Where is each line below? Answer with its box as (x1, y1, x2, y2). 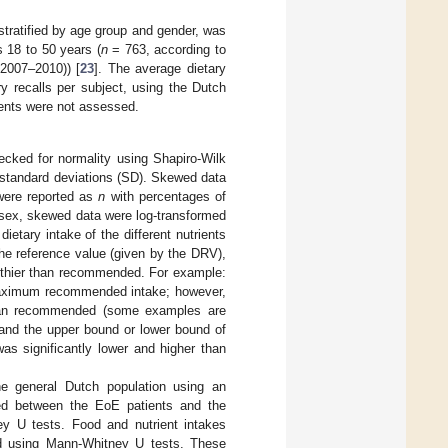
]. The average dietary (94, 61, 227, 77)
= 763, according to (107, 42, 227, 58)
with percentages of (105, 188, 226, 204)
